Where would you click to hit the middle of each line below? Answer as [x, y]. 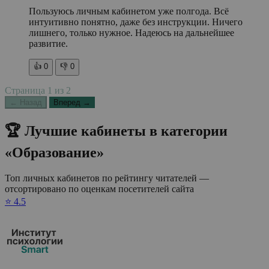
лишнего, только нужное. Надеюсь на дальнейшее [131, 32]
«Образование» [54, 153]
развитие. [48, 43]
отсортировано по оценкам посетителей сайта [99, 189]
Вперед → [72, 102]
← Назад [26, 102]
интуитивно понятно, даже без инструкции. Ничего [136, 22]
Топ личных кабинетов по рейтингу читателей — [107, 178]
